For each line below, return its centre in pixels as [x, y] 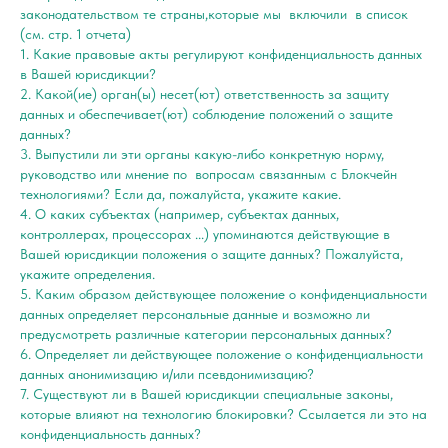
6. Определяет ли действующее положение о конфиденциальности [221, 353]
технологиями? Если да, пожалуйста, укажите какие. [182, 193]
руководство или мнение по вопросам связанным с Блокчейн [208, 173]
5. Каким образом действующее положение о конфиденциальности [223, 293]
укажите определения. [89, 273]
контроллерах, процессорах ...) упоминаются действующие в [205, 233]
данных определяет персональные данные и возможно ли [197, 313]
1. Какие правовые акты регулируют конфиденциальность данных [221, 53]
